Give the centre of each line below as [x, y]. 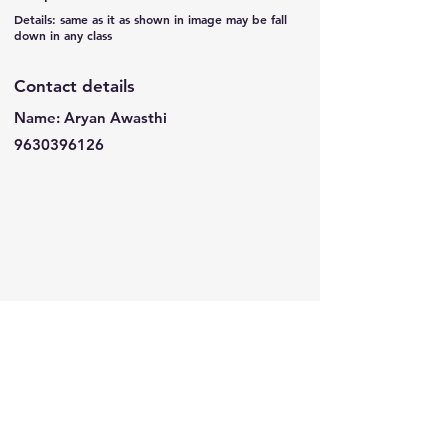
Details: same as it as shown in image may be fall [150, 19]
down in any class [63, 35]
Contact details [74, 86]
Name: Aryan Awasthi [90, 117]
